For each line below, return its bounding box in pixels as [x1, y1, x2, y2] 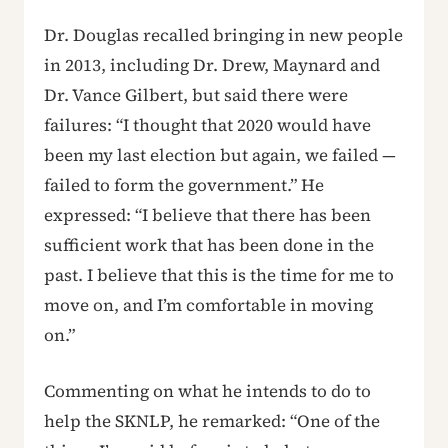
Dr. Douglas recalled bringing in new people [44, 23, 403, 47]
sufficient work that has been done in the [44, 233, 374, 257]
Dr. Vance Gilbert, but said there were [44, 83, 348, 107]
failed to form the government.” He [44, 173, 324, 197]
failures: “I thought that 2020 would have [44, 113, 371, 137]
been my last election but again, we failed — [44, 143, 396, 167]
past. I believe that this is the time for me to [44, 263, 394, 287]
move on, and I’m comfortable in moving [44, 293, 373, 317]
